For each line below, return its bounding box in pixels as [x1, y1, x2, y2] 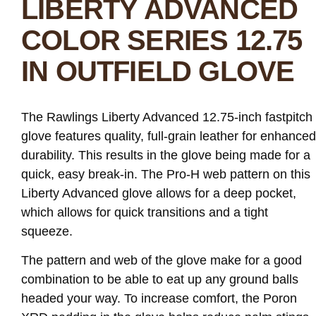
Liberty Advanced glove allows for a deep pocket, [21, 186, 296, 200]
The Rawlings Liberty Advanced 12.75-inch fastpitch [21, 110, 312, 124]
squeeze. [21, 224, 73, 238]
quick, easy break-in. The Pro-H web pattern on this [21, 167, 310, 181]
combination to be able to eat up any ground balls [21, 272, 298, 287]
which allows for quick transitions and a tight [21, 205, 268, 219]
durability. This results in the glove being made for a [21, 148, 310, 162]
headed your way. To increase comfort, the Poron [21, 291, 297, 306]
